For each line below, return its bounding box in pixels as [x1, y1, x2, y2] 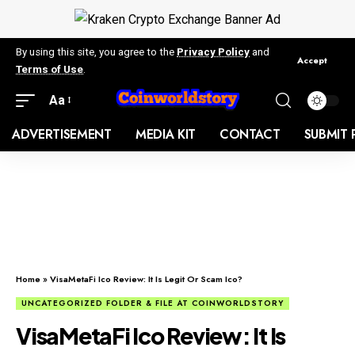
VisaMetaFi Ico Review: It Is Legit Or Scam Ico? [50, 272, 242, 285]
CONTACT [219, 124, 281, 143]
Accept [297, 54, 327, 67]
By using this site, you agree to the [16, 45, 177, 58]
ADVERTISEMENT [12, 124, 112, 143]
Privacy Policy [177, 45, 250, 58]
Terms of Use [16, 63, 83, 75]
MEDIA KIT [135, 124, 196, 143]
